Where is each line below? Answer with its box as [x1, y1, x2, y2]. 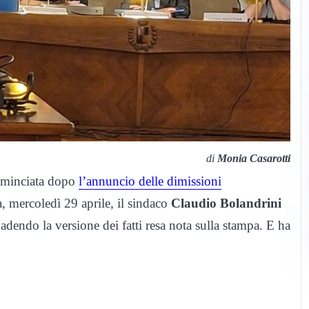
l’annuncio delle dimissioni [79, 174, 221, 189]
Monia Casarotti [217, 152, 291, 165]
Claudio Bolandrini [171, 196, 281, 211]
